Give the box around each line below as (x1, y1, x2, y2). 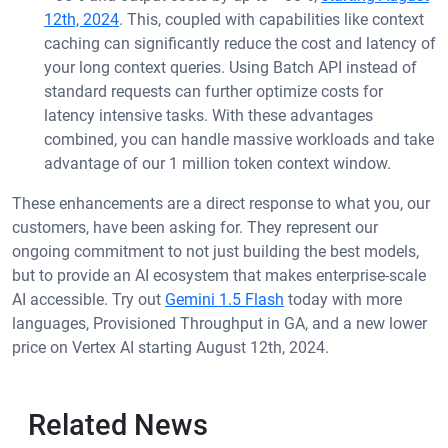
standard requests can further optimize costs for (44, 82, 383, 102)
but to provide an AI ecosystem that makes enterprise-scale (12, 266, 426, 286)
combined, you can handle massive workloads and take (44, 130, 434, 150)
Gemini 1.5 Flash (165, 290, 284, 310)
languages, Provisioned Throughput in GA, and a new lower (12, 314, 427, 334)
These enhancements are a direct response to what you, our (12, 194, 430, 214)
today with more (284, 290, 402, 310)
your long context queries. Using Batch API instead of (44, 58, 417, 78)
